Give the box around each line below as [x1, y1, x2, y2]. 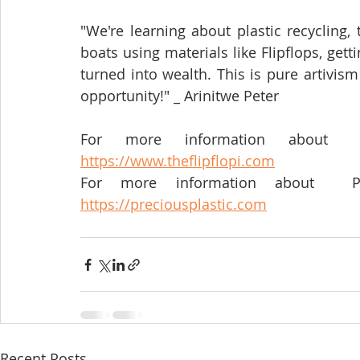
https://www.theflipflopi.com [80, 151, 275, 171]
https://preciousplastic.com [80, 194, 267, 215]
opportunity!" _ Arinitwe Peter [80, 86, 283, 106]
